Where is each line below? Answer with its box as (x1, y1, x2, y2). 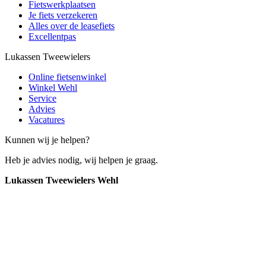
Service (28, 93, 56, 103)
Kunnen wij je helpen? (5, 134, 90, 145)
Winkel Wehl (28, 82, 77, 93)
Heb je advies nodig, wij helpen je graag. (5, 154, 158, 165)
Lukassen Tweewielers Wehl (5, 175, 118, 185)
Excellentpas (28, 31, 76, 42)
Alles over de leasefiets (28, 20, 115, 31)
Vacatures (28, 114, 65, 125)
